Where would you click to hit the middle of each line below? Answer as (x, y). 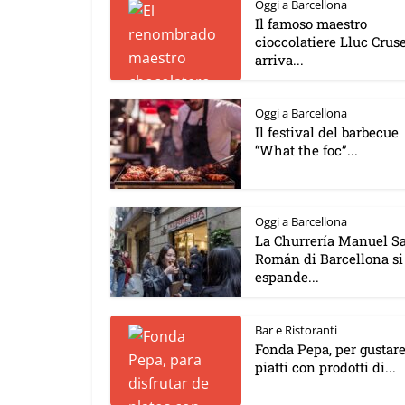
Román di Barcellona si (329, 259)
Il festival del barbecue (327, 132)
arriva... (279, 60)
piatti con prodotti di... (325, 367)
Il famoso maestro (311, 24)
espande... (287, 277)
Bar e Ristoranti (296, 330)
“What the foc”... (306, 150)
